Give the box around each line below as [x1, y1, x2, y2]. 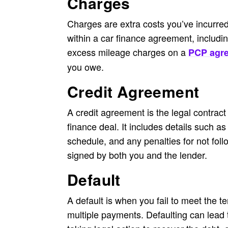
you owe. [67, 60, 104, 73]
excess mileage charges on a [67, 45, 188, 59]
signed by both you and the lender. [67, 148, 207, 161]
